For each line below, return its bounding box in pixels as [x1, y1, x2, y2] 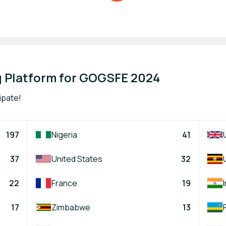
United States [51, 153, 102, 164]
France [51, 177, 77, 189]
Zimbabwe [51, 201, 90, 213]
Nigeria [51, 129, 77, 140]
